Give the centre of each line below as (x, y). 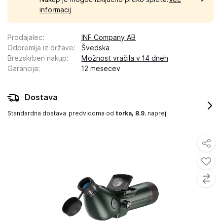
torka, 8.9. (131, 113)
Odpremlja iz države (40, 48)
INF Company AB (109, 37)
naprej (156, 113)
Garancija (23, 69)
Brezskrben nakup (37, 58)
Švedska (95, 48)
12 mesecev (101, 69)
